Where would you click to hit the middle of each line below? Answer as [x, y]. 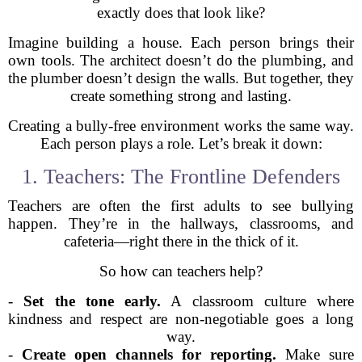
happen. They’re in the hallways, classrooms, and [181, 223]
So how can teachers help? [181, 271]
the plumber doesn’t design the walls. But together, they [181, 78]
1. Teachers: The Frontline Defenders [181, 177]
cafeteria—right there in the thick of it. [181, 241]
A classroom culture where [257, 301]
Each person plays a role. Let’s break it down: [181, 143]
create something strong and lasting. [181, 96]
